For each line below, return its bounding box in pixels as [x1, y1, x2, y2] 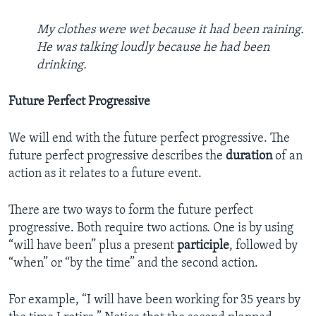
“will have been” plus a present [8, 239, 177, 253]
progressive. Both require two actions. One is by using [8, 221, 293, 236]
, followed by [229, 239, 298, 253]
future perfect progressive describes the [8, 150, 226, 164]
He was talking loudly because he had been [37, 41, 269, 55]
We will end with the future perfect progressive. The [8, 132, 290, 146]
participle [177, 239, 229, 253]
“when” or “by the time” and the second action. [8, 257, 258, 271]
